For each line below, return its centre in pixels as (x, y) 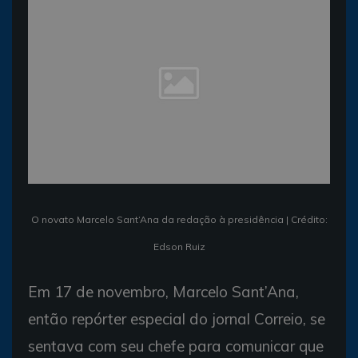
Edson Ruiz (179, 247)
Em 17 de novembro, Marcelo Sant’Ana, (163, 292)
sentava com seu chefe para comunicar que (176, 346)
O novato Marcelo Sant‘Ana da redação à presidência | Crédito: (179, 219)
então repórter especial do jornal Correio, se (177, 319)
